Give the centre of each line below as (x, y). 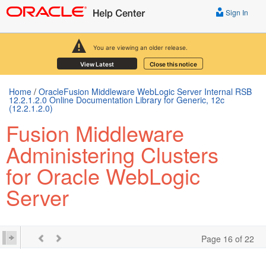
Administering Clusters (112, 154)
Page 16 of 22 (228, 239)
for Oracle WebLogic (103, 175)
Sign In (236, 12)
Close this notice (173, 64)
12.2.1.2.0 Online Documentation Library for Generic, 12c (117, 100)
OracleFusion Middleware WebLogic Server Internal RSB (145, 91)
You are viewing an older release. (140, 47)
